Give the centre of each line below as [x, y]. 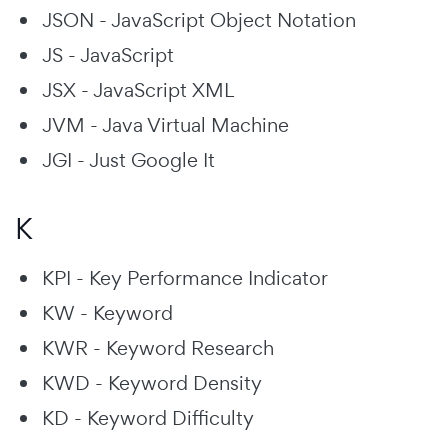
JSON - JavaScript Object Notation [199, 19]
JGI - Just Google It [128, 159]
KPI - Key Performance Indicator [185, 277]
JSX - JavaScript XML [138, 89]
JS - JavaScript [108, 54]
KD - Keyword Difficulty [148, 417]
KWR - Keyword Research [158, 347]
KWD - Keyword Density [152, 382]
